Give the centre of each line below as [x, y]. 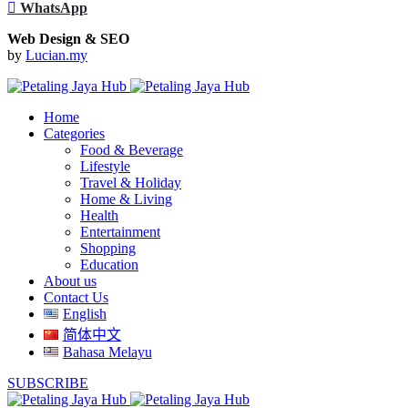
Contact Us [76, 298]
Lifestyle [105, 167]
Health [99, 216]
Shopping [108, 249]
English [84, 314]
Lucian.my [56, 56]
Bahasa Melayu [107, 352]
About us [70, 281]
